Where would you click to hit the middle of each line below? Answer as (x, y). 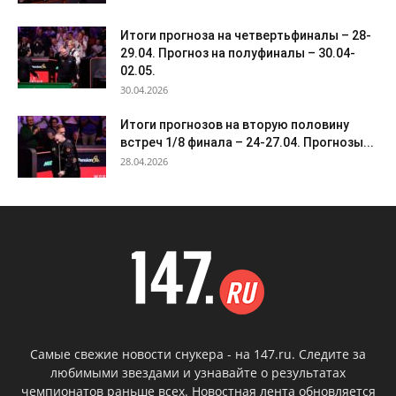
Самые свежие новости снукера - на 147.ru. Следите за (198, 354)
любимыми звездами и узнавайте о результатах (198, 372)
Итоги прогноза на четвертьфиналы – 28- (246, 35)
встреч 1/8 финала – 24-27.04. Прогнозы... (247, 142)
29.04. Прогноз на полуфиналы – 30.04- (238, 53)
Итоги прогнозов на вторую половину (235, 124)
